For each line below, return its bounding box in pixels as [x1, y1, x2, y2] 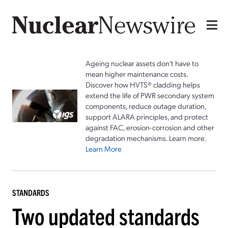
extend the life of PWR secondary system [85, 90, 214, 100]
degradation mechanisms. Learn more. [85, 132, 207, 143]
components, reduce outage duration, [85, 100, 206, 111]
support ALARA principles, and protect [85, 111, 208, 122]
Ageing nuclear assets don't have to [85, 58, 198, 68]
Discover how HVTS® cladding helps [85, 79, 200, 90]
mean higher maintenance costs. [85, 68, 188, 79]
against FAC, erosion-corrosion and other [85, 122, 214, 132]
